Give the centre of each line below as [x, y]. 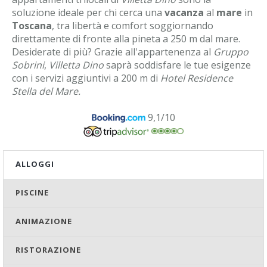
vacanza [184, 13]
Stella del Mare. [46, 91]
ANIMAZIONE [44, 221]
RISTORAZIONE [48, 250]
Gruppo [231, 52]
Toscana [32, 26]
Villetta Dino [76, 65]
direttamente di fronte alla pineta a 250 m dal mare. [126, 39]
